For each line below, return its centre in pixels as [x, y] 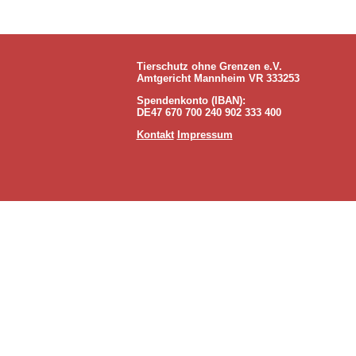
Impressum [205, 135]
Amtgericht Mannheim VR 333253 [218, 78]
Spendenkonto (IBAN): [191, 101]
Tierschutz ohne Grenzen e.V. [209, 66]
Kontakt [155, 135]
